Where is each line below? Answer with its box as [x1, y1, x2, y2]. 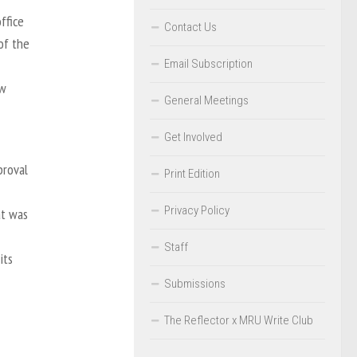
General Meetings [164, 92, 249, 108]
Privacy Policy [164, 202, 229, 218]
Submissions [164, 276, 226, 291]
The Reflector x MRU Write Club [164, 312, 313, 328]
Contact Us [164, 19, 217, 34]
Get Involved [164, 129, 222, 144]
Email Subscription [164, 56, 253, 71]
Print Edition [164, 166, 220, 181]
